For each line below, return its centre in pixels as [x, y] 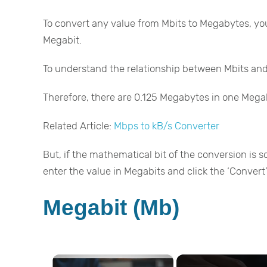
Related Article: [78, 125]
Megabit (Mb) [111, 207]
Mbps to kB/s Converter [167, 125]
